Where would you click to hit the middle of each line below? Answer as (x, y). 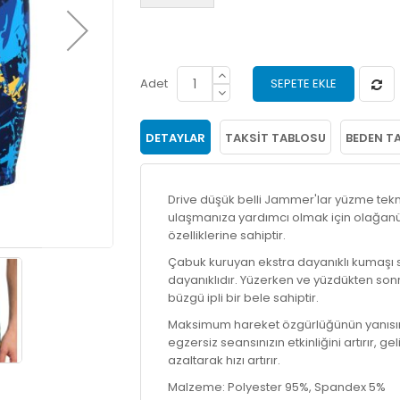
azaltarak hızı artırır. (225, 360)
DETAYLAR (176, 138)
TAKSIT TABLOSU (276, 138)
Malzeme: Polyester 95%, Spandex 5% (277, 387)
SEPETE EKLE (304, 83)
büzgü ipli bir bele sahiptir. (244, 298)
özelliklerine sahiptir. (227, 235)
